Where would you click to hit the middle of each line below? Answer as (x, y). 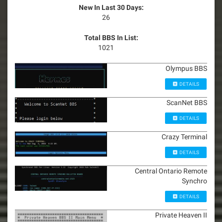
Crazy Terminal (184, 137)
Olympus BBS (186, 69)
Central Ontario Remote (171, 171)
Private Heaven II (181, 215)
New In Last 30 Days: (111, 8)
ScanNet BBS (187, 103)
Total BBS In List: (111, 38)
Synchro (194, 181)
